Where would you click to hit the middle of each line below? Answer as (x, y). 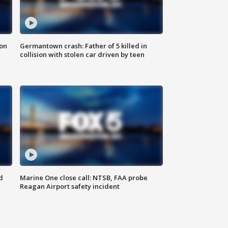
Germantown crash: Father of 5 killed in (84, 46)
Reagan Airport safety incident (70, 186)
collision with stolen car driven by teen (82, 54)
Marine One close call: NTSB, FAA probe (84, 177)
